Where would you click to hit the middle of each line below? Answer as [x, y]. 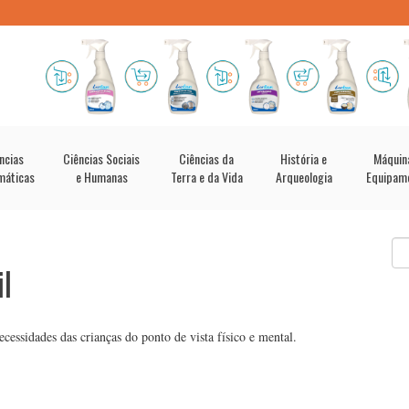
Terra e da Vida [206, 177]
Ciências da [206, 158]
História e [304, 158]
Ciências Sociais [101, 158]
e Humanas [101, 177]
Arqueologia [304, 177]
